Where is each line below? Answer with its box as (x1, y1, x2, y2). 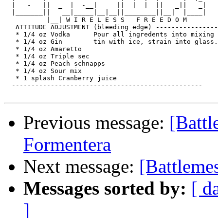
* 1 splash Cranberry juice (4, 74, 117, 82)
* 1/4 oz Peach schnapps (4, 60, 105, 68)
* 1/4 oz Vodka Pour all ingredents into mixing (4, 31, 214, 38)
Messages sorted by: (23, 178, 186, 199)
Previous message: (23, 112, 169, 133)
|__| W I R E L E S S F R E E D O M (4, 16, 187, 24)
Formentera (23, 134, 111, 155)
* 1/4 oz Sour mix (4, 67, 82, 75)
